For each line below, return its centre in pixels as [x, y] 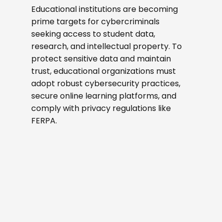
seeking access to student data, [93, 34]
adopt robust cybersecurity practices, [106, 83]
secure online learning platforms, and [104, 96]
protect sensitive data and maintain [101, 59]
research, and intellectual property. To [106, 46]
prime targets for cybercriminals [95, 22]
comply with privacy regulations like [101, 108]
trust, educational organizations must [103, 71]
